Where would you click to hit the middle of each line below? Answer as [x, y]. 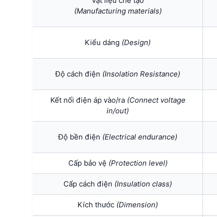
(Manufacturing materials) [118, 11]
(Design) [136, 42]
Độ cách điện [79, 74]
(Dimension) [137, 204]
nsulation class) [145, 184]
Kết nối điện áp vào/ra [88, 100]
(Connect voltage [156, 100]
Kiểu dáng [103, 42]
